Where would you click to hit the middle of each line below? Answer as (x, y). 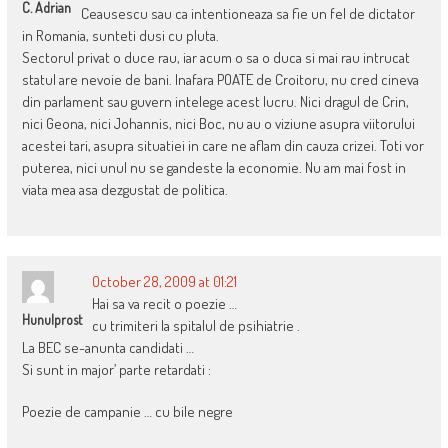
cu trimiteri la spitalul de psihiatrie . (195, 326)
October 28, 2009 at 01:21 (164, 282)
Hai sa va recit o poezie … (164, 304)
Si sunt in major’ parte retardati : (116, 370)
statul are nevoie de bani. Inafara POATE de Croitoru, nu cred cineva (220, 80)
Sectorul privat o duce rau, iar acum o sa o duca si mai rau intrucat (215, 58)
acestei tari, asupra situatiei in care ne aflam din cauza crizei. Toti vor (222, 146)
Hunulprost (51, 320)
